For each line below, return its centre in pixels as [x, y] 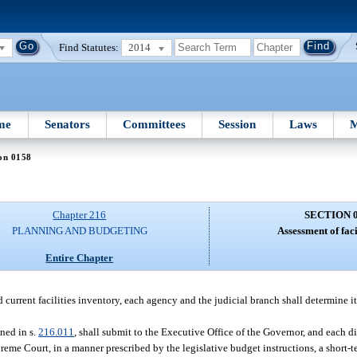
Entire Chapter [80, 257]
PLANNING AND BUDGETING [79, 231]
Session [237, 124]
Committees [155, 124]
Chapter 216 [80, 215]
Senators [67, 124]
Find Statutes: [89, 47]
